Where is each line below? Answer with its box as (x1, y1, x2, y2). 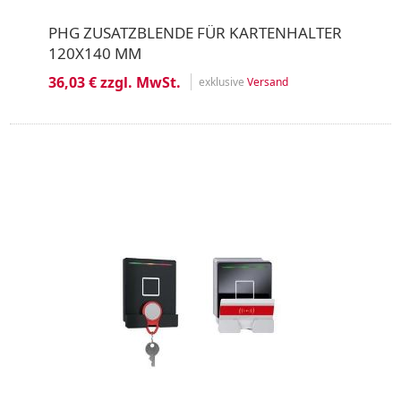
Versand (246, 74, 288, 90)
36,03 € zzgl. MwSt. (47, 72, 181, 92)
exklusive (198, 74, 247, 90)
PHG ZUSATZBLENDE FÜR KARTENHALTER (47, 21, 342, 43)
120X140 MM (47, 42, 141, 64)
